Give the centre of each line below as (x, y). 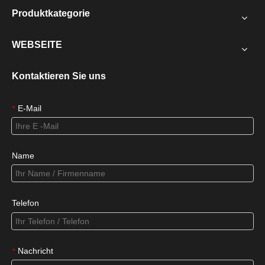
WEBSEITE (37, 44)
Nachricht (35, 251)
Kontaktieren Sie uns (59, 76)
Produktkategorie (51, 13)
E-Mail (30, 108)
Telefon (25, 203)
